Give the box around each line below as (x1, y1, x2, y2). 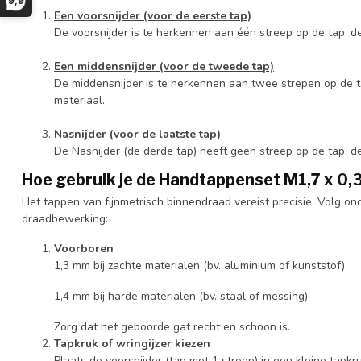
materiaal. (54, 92, 108, 108)
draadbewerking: (22, 210, 108, 226)
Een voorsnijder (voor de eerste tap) (54, 7, 251, 23)
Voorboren (54, 241, 114, 257)
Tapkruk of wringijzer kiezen (54, 335, 210, 351)
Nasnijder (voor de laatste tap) (54, 126, 221, 142)
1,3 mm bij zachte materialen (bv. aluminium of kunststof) (54, 258, 345, 274)
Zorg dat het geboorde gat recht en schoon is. (54, 318, 290, 334)
